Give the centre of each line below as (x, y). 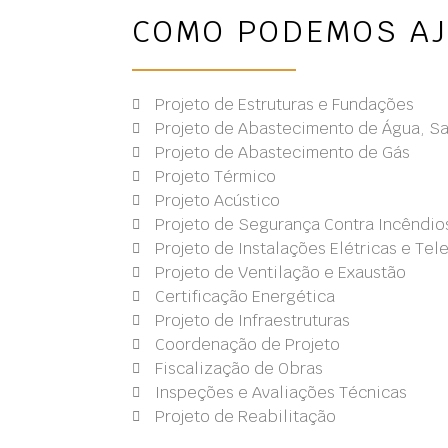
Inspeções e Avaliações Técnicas (280, 392)
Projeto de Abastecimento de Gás (282, 152)
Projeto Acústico (217, 200)
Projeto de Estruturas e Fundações (284, 104)
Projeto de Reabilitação (245, 416)
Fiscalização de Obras (238, 368)
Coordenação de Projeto (247, 344)
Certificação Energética (244, 296)
